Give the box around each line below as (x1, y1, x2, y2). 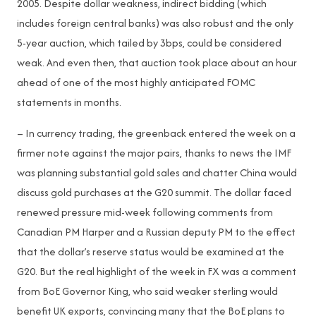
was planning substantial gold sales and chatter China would (17, 165, 297, 180)
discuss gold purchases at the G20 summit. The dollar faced (17, 185, 291, 200)
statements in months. (17, 95, 121, 109)
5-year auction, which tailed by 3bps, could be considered (17, 35, 281, 50)
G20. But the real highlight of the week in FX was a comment (17, 264, 296, 279)
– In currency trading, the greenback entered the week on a (17, 126, 296, 140)
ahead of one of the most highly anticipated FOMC (17, 75, 255, 90)
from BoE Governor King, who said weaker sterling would (17, 284, 278, 298)
